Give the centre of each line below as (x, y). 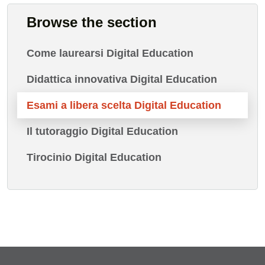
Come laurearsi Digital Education (110, 54)
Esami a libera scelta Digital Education (124, 106)
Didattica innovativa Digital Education (122, 80)
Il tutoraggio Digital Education (102, 132)
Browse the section (92, 22)
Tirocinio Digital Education (94, 158)
